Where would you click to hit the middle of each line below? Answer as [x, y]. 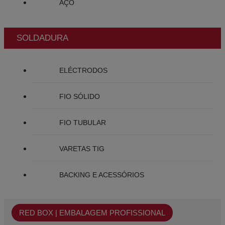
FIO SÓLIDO [80, 97]
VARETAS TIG [82, 149]
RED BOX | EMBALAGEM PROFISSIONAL [92, 213]
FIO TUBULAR [83, 123]
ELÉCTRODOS [83, 71]
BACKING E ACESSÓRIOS [102, 175]
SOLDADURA [42, 38]
